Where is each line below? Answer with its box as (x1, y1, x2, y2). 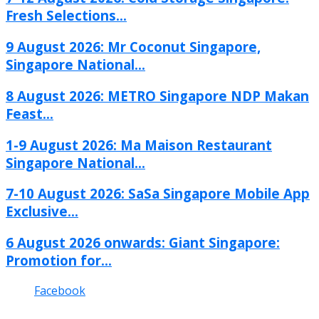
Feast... (6, 104, 53, 122)
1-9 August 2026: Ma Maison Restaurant (6, 135, 272, 154)
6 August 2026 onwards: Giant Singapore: (6, 233, 280, 251)
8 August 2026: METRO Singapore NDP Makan (6, 86, 309, 105)
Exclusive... (6, 202, 78, 221)
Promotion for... (6, 251, 112, 269)
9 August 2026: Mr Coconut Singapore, (6, 38, 261, 56)
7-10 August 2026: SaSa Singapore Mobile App (6, 184, 310, 203)
